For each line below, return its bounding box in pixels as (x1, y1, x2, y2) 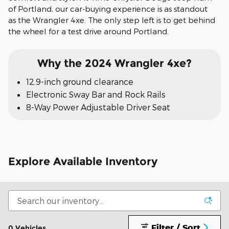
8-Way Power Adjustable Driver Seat (26, 102, 170, 112)
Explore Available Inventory (8, 155, 157, 168)
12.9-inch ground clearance (26, 77, 133, 87)
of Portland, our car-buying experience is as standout (8, 4, 208, 13)
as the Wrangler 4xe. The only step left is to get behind (8, 15, 215, 25)
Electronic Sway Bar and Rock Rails (26, 89, 166, 100)
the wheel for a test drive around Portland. (8, 26, 169, 36)
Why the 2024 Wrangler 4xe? (37, 56, 192, 70)
